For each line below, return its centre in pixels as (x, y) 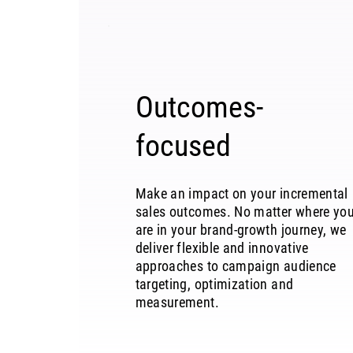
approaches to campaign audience (236, 266)
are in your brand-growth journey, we (241, 230)
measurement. (177, 303)
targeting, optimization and (214, 284)
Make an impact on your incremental (242, 194)
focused (183, 146)
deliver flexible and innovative (222, 248)
